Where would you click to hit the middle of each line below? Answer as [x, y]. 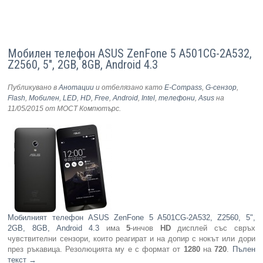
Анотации [77, 88]
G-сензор [221, 88]
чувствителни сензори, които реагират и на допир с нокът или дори [131, 239]
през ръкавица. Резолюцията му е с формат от [96, 249]
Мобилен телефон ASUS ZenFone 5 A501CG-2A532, [130, 54]
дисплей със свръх [213, 228]
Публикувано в [33, 88]
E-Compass [183, 88]
